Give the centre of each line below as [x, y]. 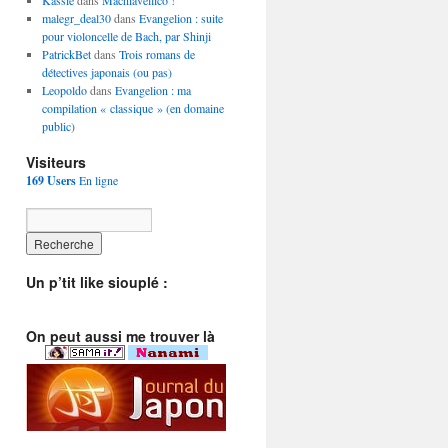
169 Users [51, 180]
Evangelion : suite [180, 18]
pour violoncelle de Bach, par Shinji [126, 36]
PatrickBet [66, 54]
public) [58, 126]
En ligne [97, 180]
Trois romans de [156, 54]
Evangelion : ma [152, 90]
